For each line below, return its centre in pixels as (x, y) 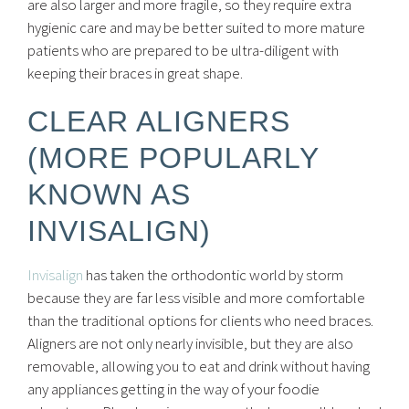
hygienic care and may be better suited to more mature (196, 27)
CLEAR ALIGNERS (159, 121)
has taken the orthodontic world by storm (213, 275)
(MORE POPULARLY (173, 158)
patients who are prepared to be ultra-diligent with (183, 50)
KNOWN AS (109, 194)
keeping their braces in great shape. (135, 73)
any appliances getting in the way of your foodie (173, 389)
